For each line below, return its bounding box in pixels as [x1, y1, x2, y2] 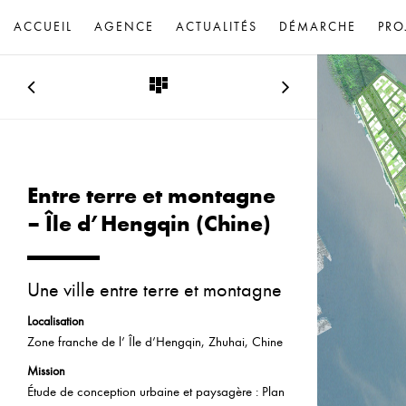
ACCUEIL [14, 19, 72, 34]
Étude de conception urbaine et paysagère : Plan [27, 382, 285, 400]
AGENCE [94, 19, 154, 34]
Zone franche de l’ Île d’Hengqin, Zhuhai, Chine [27, 333, 283, 350]
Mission [27, 362, 65, 379]
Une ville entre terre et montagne [27, 278, 282, 302]
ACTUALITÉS [176, 19, 257, 34]
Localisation [27, 313, 84, 329]
